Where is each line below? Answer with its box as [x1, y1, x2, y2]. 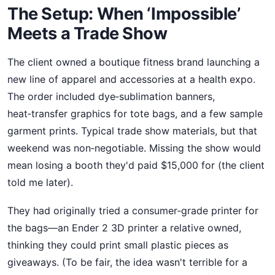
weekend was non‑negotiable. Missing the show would [7, 141, 261, 154]
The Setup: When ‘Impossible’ [7, 3, 241, 24]
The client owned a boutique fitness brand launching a [7, 55, 260, 68]
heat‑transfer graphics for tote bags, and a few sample [7, 107, 263, 120]
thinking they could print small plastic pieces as [7, 238, 228, 251]
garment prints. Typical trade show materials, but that [7, 124, 257, 137]
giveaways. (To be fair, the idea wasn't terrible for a [7, 255, 247, 268]
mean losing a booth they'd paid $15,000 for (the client [7, 158, 265, 171]
